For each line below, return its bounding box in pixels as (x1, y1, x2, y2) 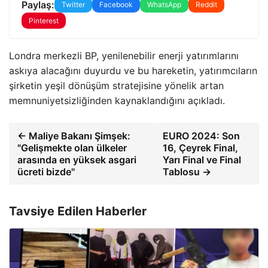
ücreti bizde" (17, 166, 75, 178)
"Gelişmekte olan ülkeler (17, 142, 127, 154)
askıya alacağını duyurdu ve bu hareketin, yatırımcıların (9, 65, 257, 77)
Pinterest (29, 16, 59, 25)
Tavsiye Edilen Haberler (9, 204, 147, 218)
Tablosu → (163, 166, 212, 178)
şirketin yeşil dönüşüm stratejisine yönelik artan (9, 80, 224, 92)
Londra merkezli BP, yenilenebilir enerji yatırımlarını (9, 50, 239, 62)
